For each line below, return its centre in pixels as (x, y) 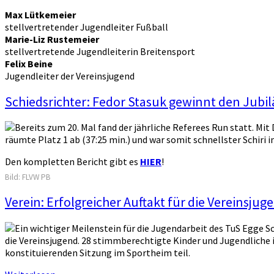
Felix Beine (29, 63)
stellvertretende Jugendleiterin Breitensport (100, 51)
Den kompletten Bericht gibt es (72, 161)
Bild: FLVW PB (28, 177)
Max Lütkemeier (40, 14)
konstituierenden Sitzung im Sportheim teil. (98, 252)
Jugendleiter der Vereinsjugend (70, 76)
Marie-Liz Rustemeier (52, 39)
